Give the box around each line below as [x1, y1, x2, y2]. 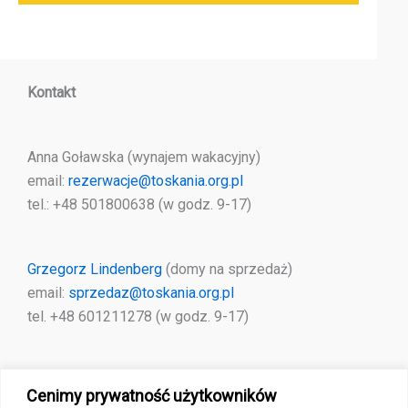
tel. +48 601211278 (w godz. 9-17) [27, 307, 249, 325]
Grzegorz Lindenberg [27, 260, 162, 278]
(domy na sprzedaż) [162, 260, 292, 278]
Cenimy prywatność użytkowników [26, 385, 277, 405]
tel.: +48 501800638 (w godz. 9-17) [27, 196, 251, 214]
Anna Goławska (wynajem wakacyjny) [27, 148, 260, 167]
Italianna [27, 372, 80, 390]
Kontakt [27, 84, 76, 102]
